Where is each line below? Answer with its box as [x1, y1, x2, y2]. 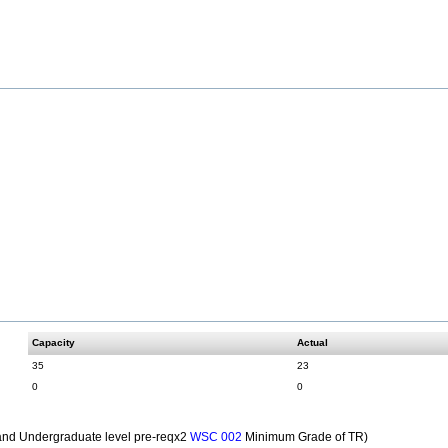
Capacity [32, 337, 76, 349]
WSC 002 [190, 431, 243, 444]
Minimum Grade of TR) [242, 430, 369, 444]
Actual [297, 337, 329, 349]
